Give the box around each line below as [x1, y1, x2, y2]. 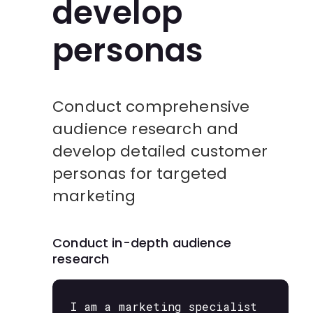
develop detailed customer [52, 140, 268, 163]
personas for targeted [52, 163, 228, 185]
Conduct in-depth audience [52, 233, 231, 252]
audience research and [52, 118, 239, 140]
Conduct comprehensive [52, 96, 250, 118]
